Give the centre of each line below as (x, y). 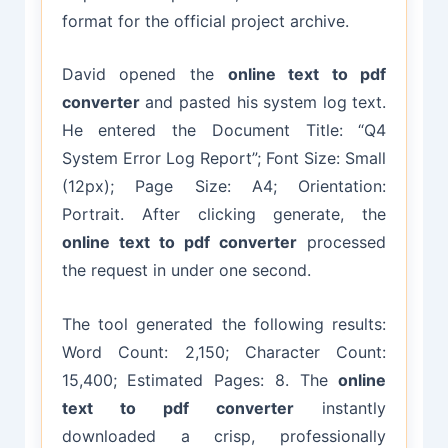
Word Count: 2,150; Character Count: (224, 352)
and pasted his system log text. (263, 102)
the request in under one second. (186, 270)
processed (342, 242)
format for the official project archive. (205, 20)
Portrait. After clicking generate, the (224, 214)
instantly (340, 408)
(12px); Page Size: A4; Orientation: (224, 186)
